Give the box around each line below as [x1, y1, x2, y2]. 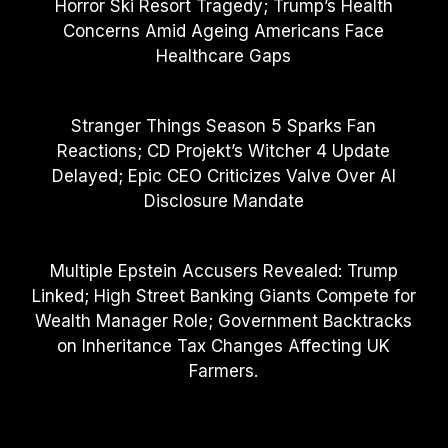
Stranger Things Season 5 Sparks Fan [71, 115, 377, 136]
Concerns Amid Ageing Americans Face [63, 20, 385, 41]
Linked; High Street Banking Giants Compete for [31, 285, 416, 306]
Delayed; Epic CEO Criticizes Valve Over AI [51, 165, 396, 186]
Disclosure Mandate [143, 190, 304, 211]
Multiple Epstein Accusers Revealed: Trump [49, 260, 398, 281]
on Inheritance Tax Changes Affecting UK [57, 335, 391, 356]
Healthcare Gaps [156, 45, 292, 66]
